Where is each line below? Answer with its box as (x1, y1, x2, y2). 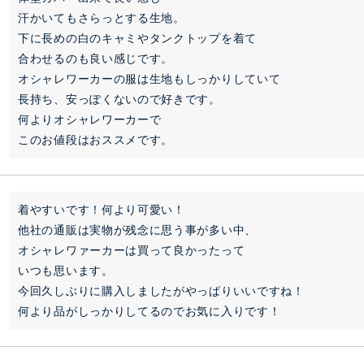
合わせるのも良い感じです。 (18, 52, 174, 65)
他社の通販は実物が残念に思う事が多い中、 (18, 223, 257, 236)
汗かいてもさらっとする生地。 (18, 11, 185, 24)
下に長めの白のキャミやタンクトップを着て (18, 32, 257, 45)
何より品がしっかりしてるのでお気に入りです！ (18, 305, 281, 318)
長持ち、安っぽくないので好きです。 (18, 93, 221, 106)
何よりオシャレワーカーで (18, 113, 162, 126)
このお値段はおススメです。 (18, 133, 174, 146)
